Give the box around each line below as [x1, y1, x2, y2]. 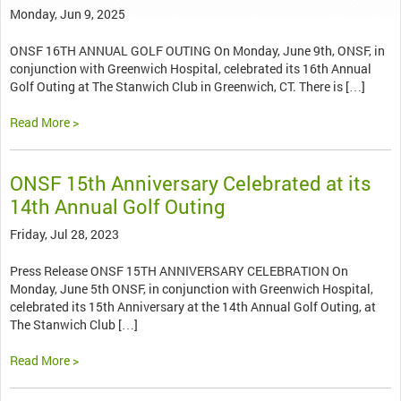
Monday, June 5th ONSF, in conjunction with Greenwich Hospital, [10, 280, 373, 298]
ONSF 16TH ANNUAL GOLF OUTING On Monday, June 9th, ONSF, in [10, 42, 385, 60]
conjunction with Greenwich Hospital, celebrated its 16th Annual [10, 60, 371, 78]
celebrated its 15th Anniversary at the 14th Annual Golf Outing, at [10, 298, 376, 316]
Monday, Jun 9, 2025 [10, 5, 125, 23]
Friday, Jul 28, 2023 [10, 226, 119, 243]
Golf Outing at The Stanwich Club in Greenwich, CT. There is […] [10, 78, 365, 96]
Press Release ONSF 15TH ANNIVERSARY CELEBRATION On [10, 262, 348, 280]
